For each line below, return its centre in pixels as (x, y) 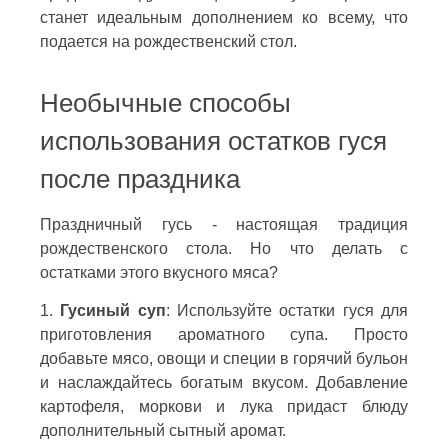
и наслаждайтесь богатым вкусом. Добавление (224, 382)
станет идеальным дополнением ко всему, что (224, 17)
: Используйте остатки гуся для (287, 310)
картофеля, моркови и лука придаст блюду (224, 406)
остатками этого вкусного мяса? (159, 272)
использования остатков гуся (213, 140)
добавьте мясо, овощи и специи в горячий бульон (224, 358)
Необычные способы (165, 102)
